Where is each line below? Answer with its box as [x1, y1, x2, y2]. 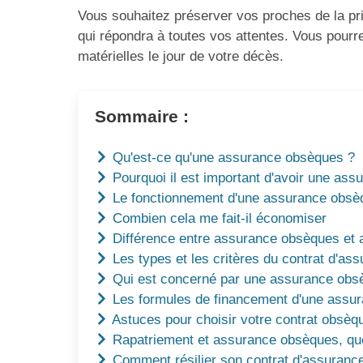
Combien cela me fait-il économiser [109, 210, 327, 226]
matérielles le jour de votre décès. [78, 49, 284, 65]
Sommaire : [95, 107, 190, 127]
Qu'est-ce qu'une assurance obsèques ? [109, 149, 356, 165]
